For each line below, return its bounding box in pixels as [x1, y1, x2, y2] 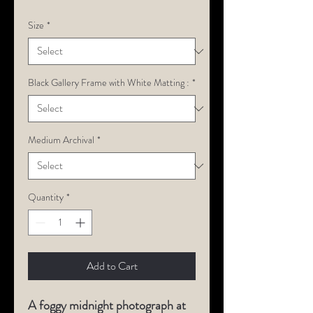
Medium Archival [28, 133, 94, 147]
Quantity [28, 190, 64, 204]
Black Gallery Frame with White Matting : [28, 75, 189, 89]
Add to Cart [86, 258, 138, 274]
